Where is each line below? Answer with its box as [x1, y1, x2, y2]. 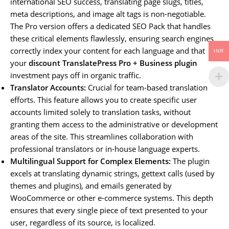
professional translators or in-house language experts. [10, 143, 200, 154]
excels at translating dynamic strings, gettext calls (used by [10, 168, 215, 178]
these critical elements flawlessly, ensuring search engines [10, 33, 214, 43]
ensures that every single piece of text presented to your [10, 204, 208, 215]
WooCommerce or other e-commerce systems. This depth [10, 192, 213, 203]
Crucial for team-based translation [86, 82, 208, 93]
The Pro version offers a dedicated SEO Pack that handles [10, 20, 211, 31]
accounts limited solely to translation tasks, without [10, 106, 191, 117]
